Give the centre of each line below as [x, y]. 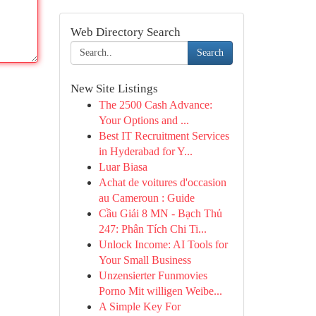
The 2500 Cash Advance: [155, 105]
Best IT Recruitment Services [164, 136]
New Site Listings [114, 89]
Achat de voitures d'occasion [162, 182]
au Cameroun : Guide [146, 198]
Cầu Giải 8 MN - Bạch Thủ [160, 213]
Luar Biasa [123, 167]
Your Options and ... [144, 120]
